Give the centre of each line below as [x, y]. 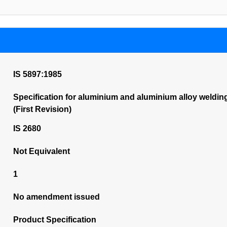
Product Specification [54, 220]
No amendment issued [56, 197]
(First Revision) [42, 109]
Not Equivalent [41, 151]
